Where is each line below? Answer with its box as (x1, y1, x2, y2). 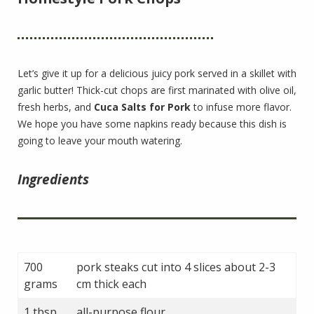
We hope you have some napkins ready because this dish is (18, 116, 287, 130)
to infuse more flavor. (191, 100, 292, 114)
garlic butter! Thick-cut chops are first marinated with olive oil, (18, 83, 296, 97)
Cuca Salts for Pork (94, 100, 191, 114)
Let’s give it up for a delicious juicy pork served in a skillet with (18, 66, 296, 80)
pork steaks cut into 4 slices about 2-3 (76, 259, 275, 275)
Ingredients (18, 170, 89, 189)
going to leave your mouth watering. (18, 133, 182, 147)
